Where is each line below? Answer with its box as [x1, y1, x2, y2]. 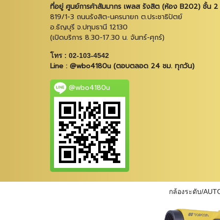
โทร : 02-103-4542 [50, 52, 109, 59]
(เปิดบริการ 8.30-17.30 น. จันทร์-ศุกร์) [50, 32, 165, 43]
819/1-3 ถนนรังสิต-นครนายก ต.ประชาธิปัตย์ [50, 12, 182, 22]
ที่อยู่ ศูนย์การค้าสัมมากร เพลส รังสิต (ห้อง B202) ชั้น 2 [50, 1, 218, 12]
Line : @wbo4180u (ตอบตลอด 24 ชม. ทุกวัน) [50, 61, 194, 71]
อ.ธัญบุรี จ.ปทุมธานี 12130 [50, 22, 128, 32]
